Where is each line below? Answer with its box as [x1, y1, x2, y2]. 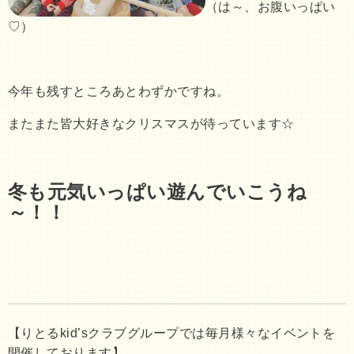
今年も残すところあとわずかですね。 [8, 85, 230, 99]
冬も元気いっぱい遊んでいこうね [8, 181, 307, 203]
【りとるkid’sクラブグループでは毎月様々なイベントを [8, 326, 336, 340]
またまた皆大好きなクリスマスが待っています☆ [8, 117, 295, 131]
